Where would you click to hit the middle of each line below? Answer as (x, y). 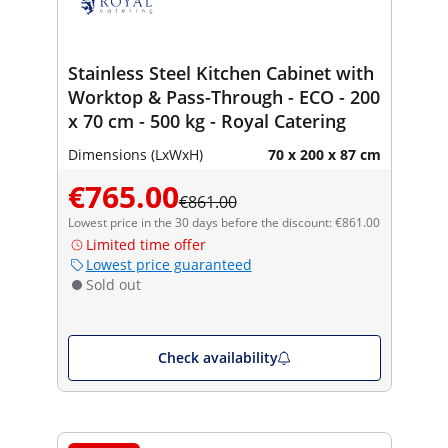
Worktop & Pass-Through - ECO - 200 (223, 96)
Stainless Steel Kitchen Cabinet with (220, 72)
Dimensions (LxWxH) (135, 154)
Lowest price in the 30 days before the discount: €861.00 (223, 222)
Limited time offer (145, 244)
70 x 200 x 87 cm (324, 154)
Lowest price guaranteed (168, 264)
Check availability (217, 357)
